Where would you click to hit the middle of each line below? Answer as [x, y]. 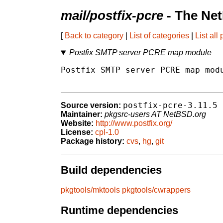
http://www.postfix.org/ [134, 123]
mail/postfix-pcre [112, 16]
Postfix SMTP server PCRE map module [140, 53]
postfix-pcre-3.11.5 [170, 106]
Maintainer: [82, 114]
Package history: [93, 141]
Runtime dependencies [119, 211]
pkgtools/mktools [90, 190]
